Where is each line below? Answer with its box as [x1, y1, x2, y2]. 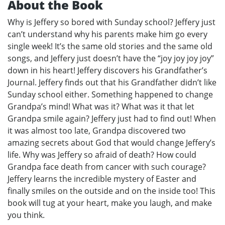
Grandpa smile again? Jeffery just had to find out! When [8, 113, 216, 124]
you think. [8, 209, 45, 220]
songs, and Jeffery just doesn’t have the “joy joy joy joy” [8, 52, 214, 64]
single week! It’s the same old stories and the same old [8, 40, 212, 52]
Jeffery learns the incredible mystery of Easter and [8, 173, 196, 184]
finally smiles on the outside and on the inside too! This [8, 185, 215, 196]
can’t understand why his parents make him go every [8, 28, 207, 40]
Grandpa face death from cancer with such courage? [8, 161, 206, 172]
